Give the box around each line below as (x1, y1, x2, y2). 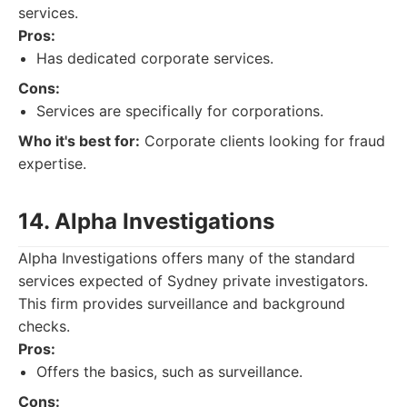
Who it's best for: (18, 132, 140, 150)
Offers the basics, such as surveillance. (36, 362, 303, 381)
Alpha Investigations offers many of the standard (18, 249, 355, 267)
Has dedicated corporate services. (36, 49, 273, 67)
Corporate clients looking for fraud (140, 132, 385, 150)
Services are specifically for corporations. (36, 102, 323, 120)
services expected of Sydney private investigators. (18, 272, 368, 290)
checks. (18, 317, 70, 335)
